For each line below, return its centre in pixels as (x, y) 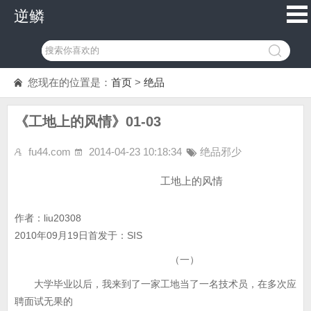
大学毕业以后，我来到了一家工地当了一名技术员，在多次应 (155, 284)
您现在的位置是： (69, 82)
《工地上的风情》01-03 (88, 121)
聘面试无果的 (44, 301)
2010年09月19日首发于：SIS (78, 235)
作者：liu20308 (48, 218)
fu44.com (50, 152)
